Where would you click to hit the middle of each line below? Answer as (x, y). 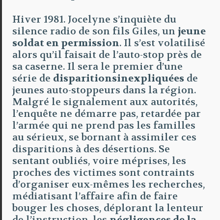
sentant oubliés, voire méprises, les (99, 161)
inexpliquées (151, 78)
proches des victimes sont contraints (104, 173)
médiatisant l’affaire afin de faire (95, 196)
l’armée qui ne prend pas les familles (104, 125)
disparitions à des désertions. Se (91, 149)
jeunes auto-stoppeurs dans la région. (104, 90)
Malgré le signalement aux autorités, (105, 102)
